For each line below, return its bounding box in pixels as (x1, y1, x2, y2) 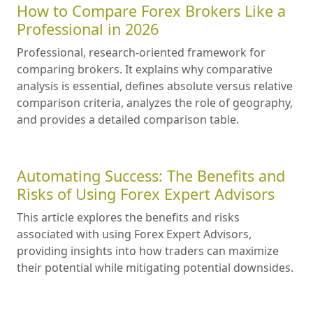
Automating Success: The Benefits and (17, 166, 285, 187)
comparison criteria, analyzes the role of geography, (17, 95, 293, 111)
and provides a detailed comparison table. (17, 112, 239, 128)
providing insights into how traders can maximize (17, 243, 279, 259)
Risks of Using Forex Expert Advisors (17, 184, 275, 205)
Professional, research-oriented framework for (17, 45, 265, 61)
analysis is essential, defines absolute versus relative (17, 78, 293, 94)
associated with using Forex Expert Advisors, (17, 226, 252, 242)
